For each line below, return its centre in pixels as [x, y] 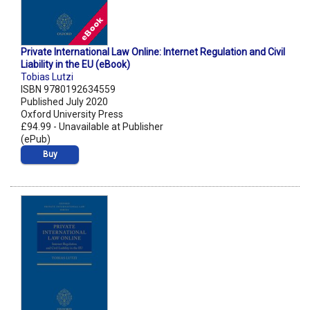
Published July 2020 [64, 102]
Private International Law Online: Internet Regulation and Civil [153, 52]
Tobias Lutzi [47, 77]
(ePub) [36, 139]
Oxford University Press [72, 115]
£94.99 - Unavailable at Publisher [92, 127]
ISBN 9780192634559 [68, 90]
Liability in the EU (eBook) [75, 65]
